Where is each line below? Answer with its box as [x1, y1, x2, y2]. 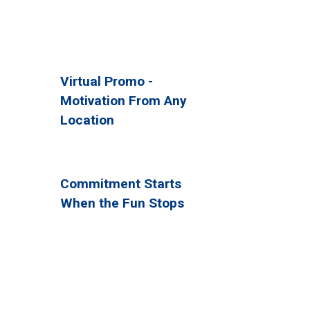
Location [60, 111, 114, 128]
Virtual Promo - [60, 73, 153, 89]
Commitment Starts [60, 175, 181, 192]
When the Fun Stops [60, 194, 184, 211]
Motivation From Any [60, 92, 187, 109]
